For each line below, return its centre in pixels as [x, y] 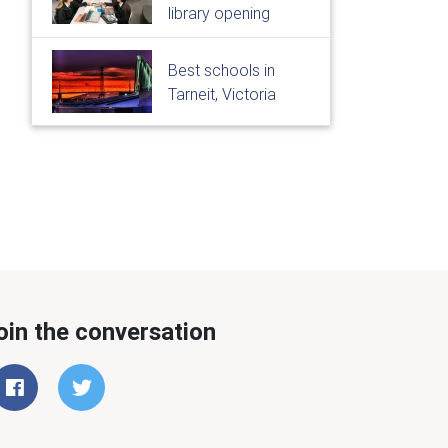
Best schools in [221, 69]
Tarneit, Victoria [222, 93]
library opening [219, 13]
